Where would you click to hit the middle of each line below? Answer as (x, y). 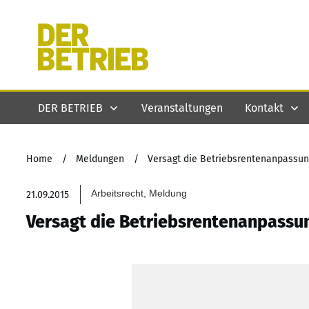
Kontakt (264, 108)
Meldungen (100, 159)
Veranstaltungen (182, 108)
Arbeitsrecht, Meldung (139, 193)
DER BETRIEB (70, 108)
